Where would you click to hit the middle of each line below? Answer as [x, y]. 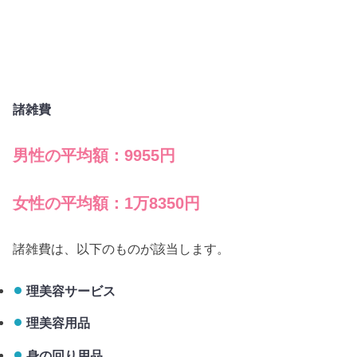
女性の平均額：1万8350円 [107, 204]
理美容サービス [71, 290]
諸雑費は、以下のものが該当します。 [122, 249]
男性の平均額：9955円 [94, 155]
